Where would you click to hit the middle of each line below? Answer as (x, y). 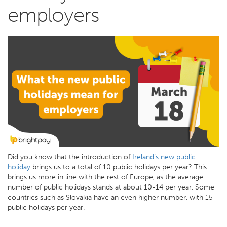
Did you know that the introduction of (70, 157)
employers (53, 15)
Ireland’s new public (164, 157)
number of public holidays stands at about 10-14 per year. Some (111, 187)
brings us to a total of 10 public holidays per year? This (119, 167)
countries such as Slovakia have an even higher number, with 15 (110, 197)
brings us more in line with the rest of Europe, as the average (105, 177)
